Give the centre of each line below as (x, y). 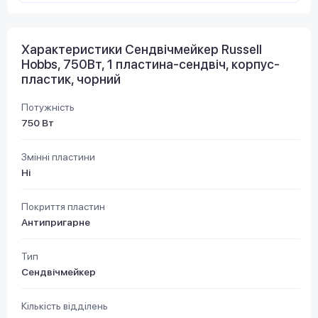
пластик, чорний (71, 79)
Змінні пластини (58, 157)
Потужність (48, 107)
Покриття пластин (63, 206)
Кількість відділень (65, 306)
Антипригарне (56, 222)
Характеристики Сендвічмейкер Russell (142, 49)
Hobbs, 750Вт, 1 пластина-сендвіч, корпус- (150, 64)
